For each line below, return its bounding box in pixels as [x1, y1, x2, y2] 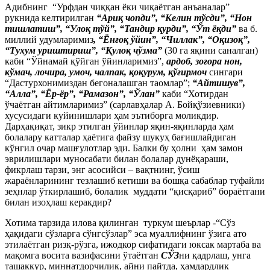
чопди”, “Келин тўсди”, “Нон [123, 13, 252, 23]
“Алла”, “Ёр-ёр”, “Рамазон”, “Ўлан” [5, 89, 160, 99]
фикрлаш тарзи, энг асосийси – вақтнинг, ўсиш [5, 165, 199, 175]
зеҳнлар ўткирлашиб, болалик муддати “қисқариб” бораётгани [5, 186, 265, 196]
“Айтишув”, [192, 78, 245, 88]
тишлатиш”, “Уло [5, 24, 86, 34]
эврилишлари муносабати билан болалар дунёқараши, [5, 154, 228, 164]
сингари [209, 67, 243, 77]
